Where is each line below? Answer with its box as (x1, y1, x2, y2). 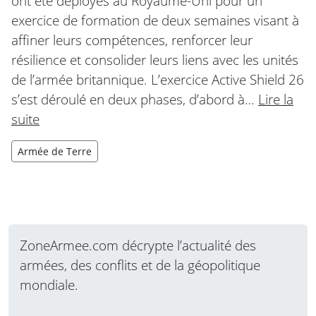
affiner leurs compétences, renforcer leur (11, 30, 253, 49)
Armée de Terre (18, 144, 92, 158)
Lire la (258, 89, 293, 109)
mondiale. (20, 274, 78, 294)
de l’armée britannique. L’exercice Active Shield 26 (11, 69, 304, 89)
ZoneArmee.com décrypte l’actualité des (20, 235, 256, 255)
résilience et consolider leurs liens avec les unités (11, 49, 298, 69)
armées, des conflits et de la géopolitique (20, 255, 260, 274)
